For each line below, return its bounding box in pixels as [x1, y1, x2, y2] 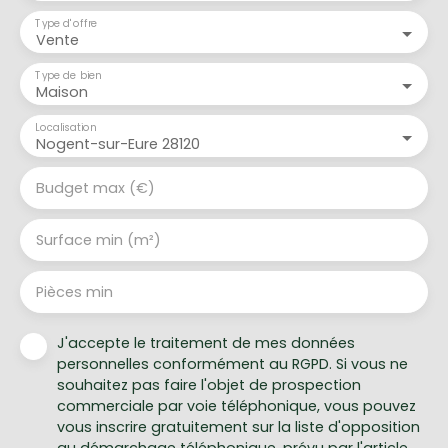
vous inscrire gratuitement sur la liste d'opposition [57, 417, 420, 438]
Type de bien [35, 68, 102, 83]
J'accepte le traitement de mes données [57, 333, 355, 354]
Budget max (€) [36, 178, 155, 199]
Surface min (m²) [36, 230, 161, 251]
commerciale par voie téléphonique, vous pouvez [57, 396, 416, 417]
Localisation [35, 120, 97, 135]
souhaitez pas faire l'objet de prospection [57, 375, 361, 396]
